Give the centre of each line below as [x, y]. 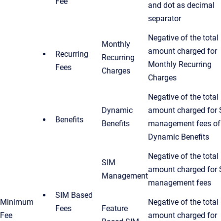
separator [165, 18]
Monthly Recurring [180, 64]
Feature [115, 208]
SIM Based [74, 195]
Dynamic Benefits [179, 137]
